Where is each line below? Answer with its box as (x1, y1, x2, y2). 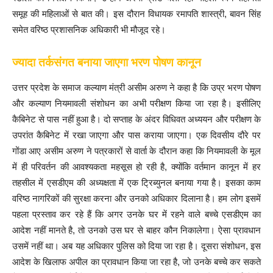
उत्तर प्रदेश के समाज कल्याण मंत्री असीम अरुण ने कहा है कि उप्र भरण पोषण (12, 82, 261, 93)
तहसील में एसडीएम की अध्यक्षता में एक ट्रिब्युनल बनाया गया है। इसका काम (12, 177, 261, 188)
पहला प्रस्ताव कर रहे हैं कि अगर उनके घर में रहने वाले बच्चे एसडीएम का (12, 209, 261, 220)
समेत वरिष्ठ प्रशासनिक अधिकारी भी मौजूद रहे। (12, 24, 166, 35)
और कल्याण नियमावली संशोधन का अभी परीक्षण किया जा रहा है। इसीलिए (12, 98, 261, 109)
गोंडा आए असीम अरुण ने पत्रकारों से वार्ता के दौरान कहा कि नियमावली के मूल (12, 146, 261, 157)
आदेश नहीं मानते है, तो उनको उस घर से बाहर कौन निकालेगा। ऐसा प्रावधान (12, 225, 261, 236)
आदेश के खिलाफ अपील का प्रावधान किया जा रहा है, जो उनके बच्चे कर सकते (12, 257, 261, 268)
